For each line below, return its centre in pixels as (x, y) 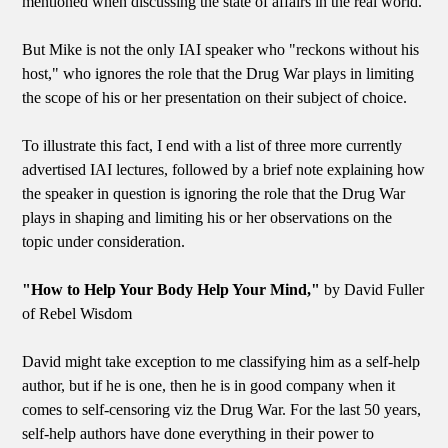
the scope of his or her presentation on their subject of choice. (215, 98)
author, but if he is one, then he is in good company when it (209, 386)
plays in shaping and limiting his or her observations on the (207, 218)
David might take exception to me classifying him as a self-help (221, 362)
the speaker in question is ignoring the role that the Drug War (214, 194)
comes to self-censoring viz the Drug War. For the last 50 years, (222, 410)
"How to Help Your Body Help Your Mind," (171, 290)
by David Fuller (372, 290)
